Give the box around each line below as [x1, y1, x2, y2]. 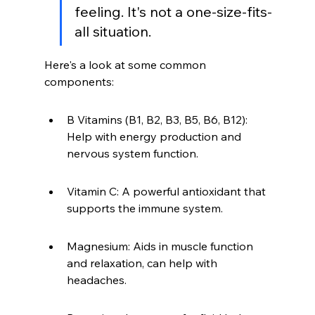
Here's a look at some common [44, 58, 209, 72]
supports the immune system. [66, 201, 223, 216]
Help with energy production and [66, 129, 244, 144]
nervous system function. [66, 146, 198, 161]
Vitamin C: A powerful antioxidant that [66, 184, 269, 199]
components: [44, 75, 114, 89]
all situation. [74, 22, 151, 41]
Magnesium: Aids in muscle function [66, 239, 256, 254]
